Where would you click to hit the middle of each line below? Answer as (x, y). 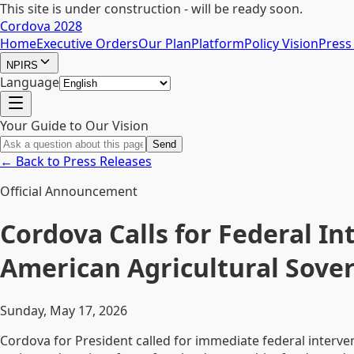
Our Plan (165, 43)
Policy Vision (281, 43)
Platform (218, 43)
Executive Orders (87, 43)
